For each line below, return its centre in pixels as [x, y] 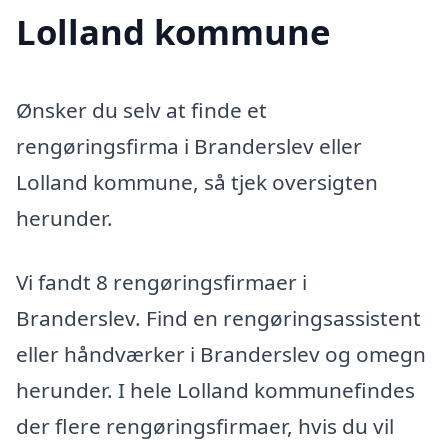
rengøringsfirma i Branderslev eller [189, 146]
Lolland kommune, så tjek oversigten [197, 182]
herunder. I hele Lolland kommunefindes [215, 389]
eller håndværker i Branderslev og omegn [221, 353]
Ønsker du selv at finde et [141, 110]
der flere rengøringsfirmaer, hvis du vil [205, 425]
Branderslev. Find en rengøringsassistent [218, 317]
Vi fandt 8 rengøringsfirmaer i [161, 281]
